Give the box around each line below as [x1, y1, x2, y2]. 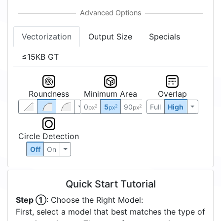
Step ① [16, 195, 46, 205]
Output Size [88, 32, 132, 42]
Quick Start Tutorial [65, 178, 156, 190]
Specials [149, 32, 180, 42]
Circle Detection [18, 131, 79, 141]
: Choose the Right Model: [46, 195, 143, 205]
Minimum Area [83, 88, 137, 99]
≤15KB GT [22, 52, 59, 62]
